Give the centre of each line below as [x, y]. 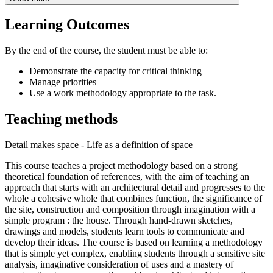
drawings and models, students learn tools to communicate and [125, 232]
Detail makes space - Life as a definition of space [99, 145]
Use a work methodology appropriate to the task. [123, 93]
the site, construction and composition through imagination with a [130, 210]
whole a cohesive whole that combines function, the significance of [133, 199]
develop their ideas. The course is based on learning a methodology [134, 243]
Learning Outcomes [67, 25]
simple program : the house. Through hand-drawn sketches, [119, 221]
